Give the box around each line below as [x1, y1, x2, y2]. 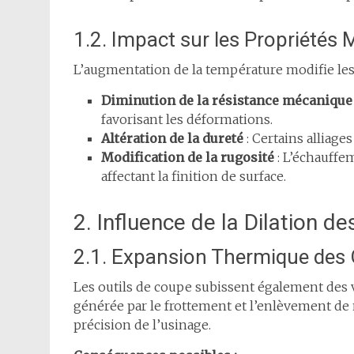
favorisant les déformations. [101, 111, 273, 128]
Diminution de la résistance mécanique [101, 92, 352, 109]
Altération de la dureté [101, 130, 243, 147]
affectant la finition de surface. [101, 168, 286, 185]
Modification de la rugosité [101, 149, 274, 166]
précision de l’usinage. [73, 317, 211, 333]
